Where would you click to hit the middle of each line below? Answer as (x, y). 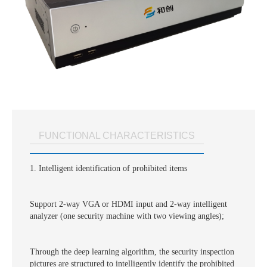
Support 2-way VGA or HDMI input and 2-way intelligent (128, 204)
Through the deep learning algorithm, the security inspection (132, 252)
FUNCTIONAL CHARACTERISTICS (117, 136)
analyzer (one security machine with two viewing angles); (127, 216)
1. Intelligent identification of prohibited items (108, 169)
